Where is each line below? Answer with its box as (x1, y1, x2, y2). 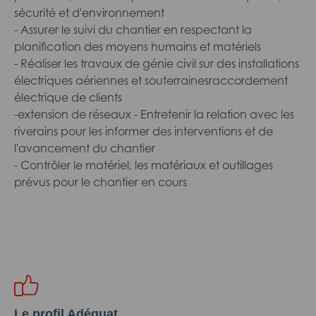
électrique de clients (14, 90, 122, 104)
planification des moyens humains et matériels (14, 39, 261, 54)
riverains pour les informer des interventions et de (14, 124, 273, 138)
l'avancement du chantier (14, 141, 155, 155)
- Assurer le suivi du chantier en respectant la (14, 23, 252, 37)
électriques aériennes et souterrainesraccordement (14, 73, 288, 87)
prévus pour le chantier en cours (14, 175, 187, 189)
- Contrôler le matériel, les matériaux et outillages (14, 158, 273, 172)
